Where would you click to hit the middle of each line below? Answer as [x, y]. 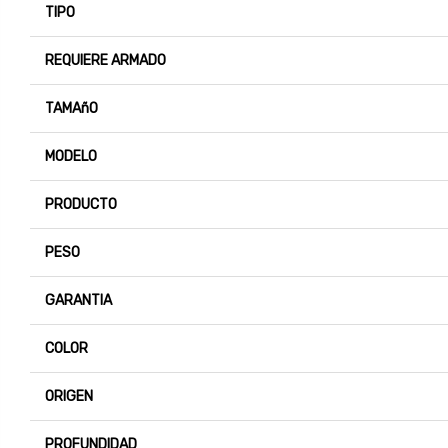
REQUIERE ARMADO [105, 61]
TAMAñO [71, 109]
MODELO [71, 157]
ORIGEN [69, 397]
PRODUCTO [81, 205]
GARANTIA [78, 301]
